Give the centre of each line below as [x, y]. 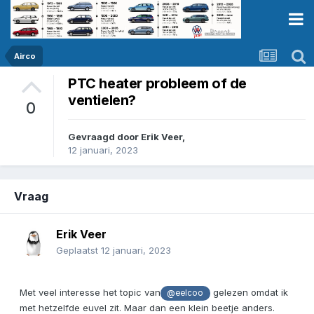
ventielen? [102, 101]
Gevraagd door [104, 137]
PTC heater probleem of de [158, 84]
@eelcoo [185, 293]
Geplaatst [78, 251]
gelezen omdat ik [249, 293]
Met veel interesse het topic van [90, 293]
